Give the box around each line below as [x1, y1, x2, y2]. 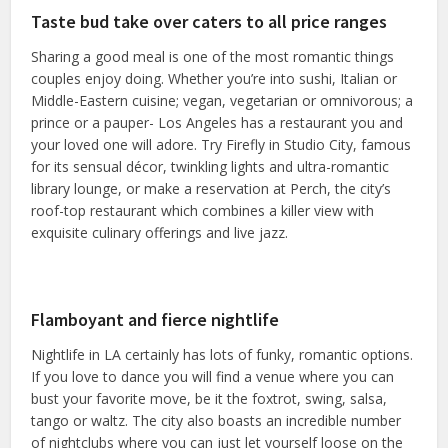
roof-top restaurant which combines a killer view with [31, 201, 375, 221]
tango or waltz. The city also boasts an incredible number [31, 411, 402, 431]
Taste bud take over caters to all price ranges [31, 10, 388, 34]
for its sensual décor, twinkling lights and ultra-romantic [31, 157, 390, 177]
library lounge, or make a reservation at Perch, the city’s [31, 179, 392, 199]
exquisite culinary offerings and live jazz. [31, 223, 289, 243]
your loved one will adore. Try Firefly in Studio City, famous [31, 135, 412, 155]
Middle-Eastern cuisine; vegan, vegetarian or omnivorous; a [31, 91, 414, 111]
